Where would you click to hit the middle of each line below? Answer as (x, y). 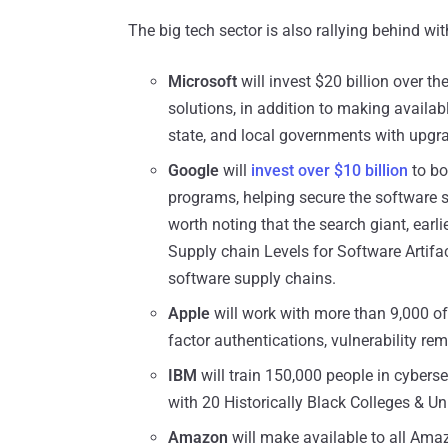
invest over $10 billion (329, 171)
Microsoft (202, 82)
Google (193, 171)
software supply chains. (252, 279)
